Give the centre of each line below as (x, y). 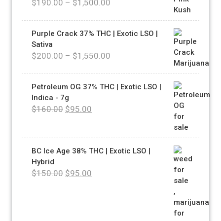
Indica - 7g (50, 97)
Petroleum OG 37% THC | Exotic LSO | (96, 87)
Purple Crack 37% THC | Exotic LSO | (95, 33)
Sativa (42, 44)
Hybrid (43, 162)
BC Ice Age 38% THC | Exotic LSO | (91, 151)
